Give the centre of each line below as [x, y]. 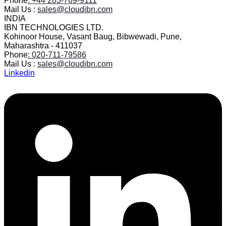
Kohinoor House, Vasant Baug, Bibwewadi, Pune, [93, 36]
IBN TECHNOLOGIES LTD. [54, 27]
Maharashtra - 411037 [43, 45]
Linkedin [19, 73]
